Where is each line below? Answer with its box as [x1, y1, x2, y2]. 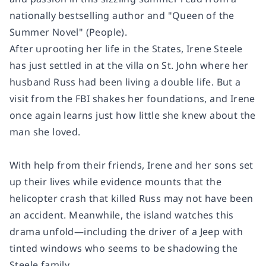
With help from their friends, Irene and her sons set [9, 159, 254, 172]
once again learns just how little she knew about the [9, 109, 256, 122]
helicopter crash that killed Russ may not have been [9, 192, 254, 205]
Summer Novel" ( [9, 26, 89, 39]
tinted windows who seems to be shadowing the [9, 242, 238, 255]
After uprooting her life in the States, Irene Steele [9, 42, 243, 55]
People [89, 26, 122, 39]
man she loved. [9, 125, 84, 138]
